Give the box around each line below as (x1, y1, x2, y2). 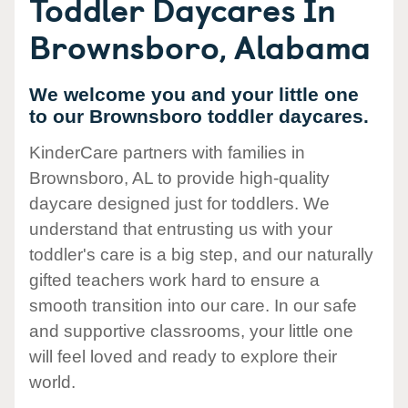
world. (29, 372, 76, 393)
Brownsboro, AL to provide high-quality (29, 168, 330, 189)
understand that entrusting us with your (29, 219, 332, 240)
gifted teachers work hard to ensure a (29, 270, 320, 291)
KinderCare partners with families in (29, 143, 305, 163)
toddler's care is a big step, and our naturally (29, 245, 373, 265)
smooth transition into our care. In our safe (29, 296, 357, 316)
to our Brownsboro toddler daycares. (29, 106, 369, 127)
